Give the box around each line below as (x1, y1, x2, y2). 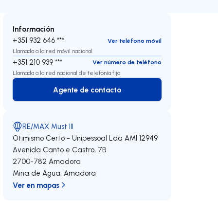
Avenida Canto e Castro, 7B (13, 145, 107, 154)
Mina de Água (13, 168, 61, 178)
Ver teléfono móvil (107, 36, 162, 44)
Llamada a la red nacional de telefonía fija (13, 69, 121, 76)
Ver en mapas (13, 180, 60, 190)
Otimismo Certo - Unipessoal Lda (13, 133, 123, 143)
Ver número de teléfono (92, 58, 162, 66)
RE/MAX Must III (22, 122, 74, 131)
